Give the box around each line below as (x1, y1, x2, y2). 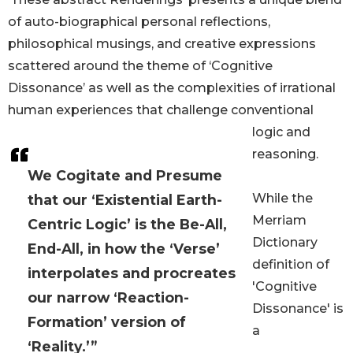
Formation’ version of (28, 314, 186, 331)
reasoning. (252, 147, 318, 162)
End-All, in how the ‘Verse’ (28, 240, 220, 258)
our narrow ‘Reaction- (28, 289, 189, 307)
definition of (252, 257, 329, 273)
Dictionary (252, 235, 318, 251)
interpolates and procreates (28, 265, 236, 282)
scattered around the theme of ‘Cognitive (8, 58, 273, 74)
